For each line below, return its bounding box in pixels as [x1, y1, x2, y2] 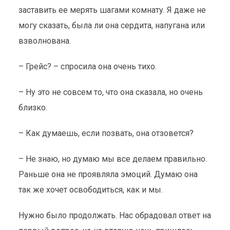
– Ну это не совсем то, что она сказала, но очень [18, 87, 203, 97]
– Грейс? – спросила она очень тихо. [18, 62, 157, 71]
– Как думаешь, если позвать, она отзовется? [18, 128, 194, 138]
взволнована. [18, 36, 71, 46]
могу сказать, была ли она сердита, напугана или [18, 21, 205, 30]
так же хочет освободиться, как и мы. [18, 185, 163, 195]
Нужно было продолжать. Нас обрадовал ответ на [18, 210, 211, 220]
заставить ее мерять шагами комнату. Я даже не [18, 5, 206, 15]
